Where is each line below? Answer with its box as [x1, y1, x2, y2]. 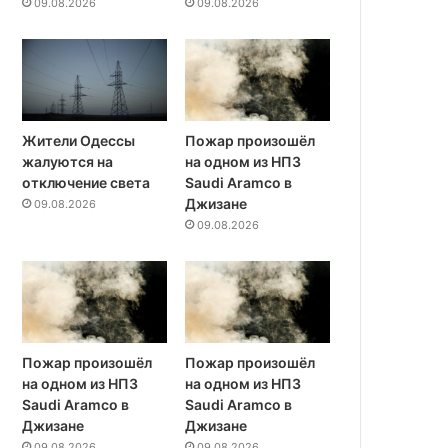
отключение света [22, 174, 151, 192]
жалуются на [22, 153, 114, 171]
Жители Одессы [22, 132, 136, 150]
